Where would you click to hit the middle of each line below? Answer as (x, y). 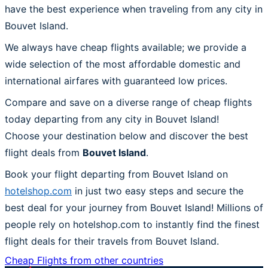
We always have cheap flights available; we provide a (126, 47)
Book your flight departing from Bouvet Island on (116, 174)
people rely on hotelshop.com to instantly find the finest (132, 224)
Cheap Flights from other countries (84, 260)
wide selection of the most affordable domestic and (123, 64)
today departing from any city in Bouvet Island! (112, 119)
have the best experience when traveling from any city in (134, 9)
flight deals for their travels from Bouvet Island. (112, 241)
